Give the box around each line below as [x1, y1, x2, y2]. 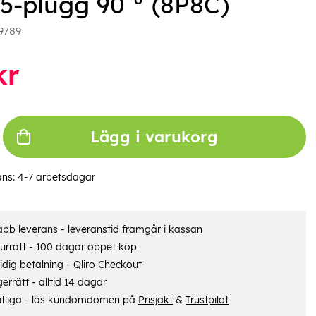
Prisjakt [138, 293, 173, 306]
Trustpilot [185, 293, 229, 306]
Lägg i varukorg [90, 126, 219, 147]
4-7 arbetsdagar [17, 170, 95, 183]
